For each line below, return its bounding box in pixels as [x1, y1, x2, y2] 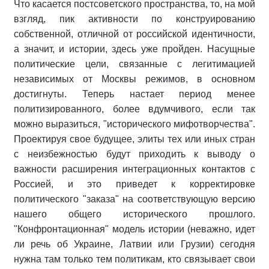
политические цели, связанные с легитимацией [14, 59, 255, 69]
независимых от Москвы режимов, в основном [14, 74, 255, 84]
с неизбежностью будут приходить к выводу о [14, 149, 255, 159]
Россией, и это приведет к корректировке [14, 179, 255, 189]
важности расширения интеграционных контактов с [14, 164, 255, 174]
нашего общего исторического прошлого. [14, 209, 255, 219]
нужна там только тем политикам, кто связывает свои [14, 254, 255, 264]
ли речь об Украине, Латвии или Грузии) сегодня [14, 239, 255, 249]
